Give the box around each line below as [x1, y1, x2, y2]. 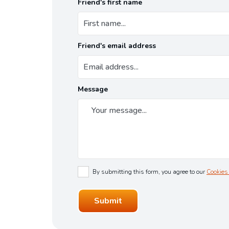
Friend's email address [78, 41, 156, 51]
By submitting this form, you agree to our [93, 168, 207, 176]
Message [78, 84, 108, 94]
